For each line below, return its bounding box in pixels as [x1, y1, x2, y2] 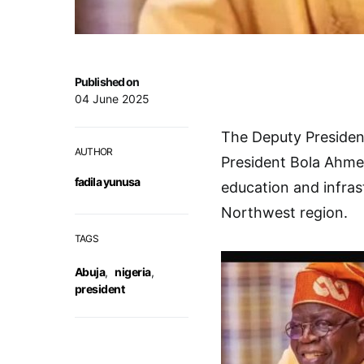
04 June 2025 [75, 92, 149, 106]
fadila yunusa [75, 175, 141, 188]
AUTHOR [75, 145, 113, 158]
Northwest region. [221, 204, 348, 221]
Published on [75, 75, 140, 89]
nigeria [115, 265, 151, 279]
